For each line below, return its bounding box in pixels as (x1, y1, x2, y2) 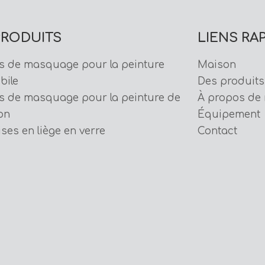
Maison (198, 59, 236, 70)
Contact (198, 125, 237, 137)
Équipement (198, 109, 260, 120)
